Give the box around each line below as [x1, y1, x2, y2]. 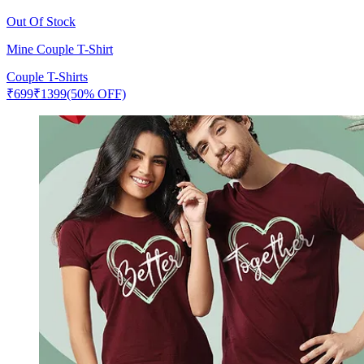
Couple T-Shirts [6, 69, 88, 84]
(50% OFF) [67, 86, 126, 101]
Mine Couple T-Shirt [6, 41, 113, 56]
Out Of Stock [6, 14, 76, 28]
